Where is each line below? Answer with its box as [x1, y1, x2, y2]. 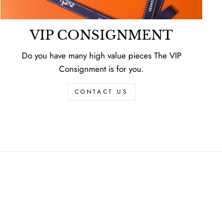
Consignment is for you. [59, 63, 144, 75]
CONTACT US [74, 87, 128, 97]
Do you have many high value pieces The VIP [21, 50, 181, 62]
